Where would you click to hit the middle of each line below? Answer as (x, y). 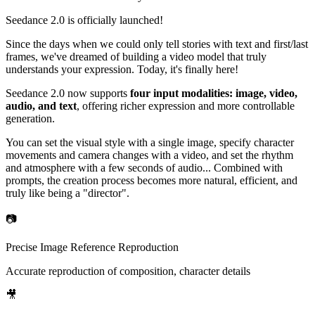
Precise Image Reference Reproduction (92, 247)
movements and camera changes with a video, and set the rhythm (149, 155)
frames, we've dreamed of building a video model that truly (136, 56)
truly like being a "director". (67, 193)
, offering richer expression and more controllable (186, 105)
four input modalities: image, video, (214, 93)
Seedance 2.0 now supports (68, 93)
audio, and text (41, 105)
